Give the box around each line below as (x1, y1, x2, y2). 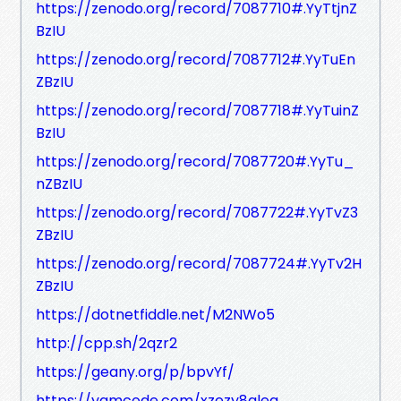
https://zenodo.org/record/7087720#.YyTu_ (36, 150, 354, 172)
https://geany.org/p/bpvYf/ (36, 361, 235, 382)
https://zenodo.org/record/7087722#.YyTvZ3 (36, 201, 358, 223)
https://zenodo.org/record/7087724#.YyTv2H (36, 252, 362, 274)
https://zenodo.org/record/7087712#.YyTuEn (36, 48, 355, 70)
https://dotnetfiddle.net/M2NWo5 (36, 303, 275, 325)
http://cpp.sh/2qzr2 (36, 332, 177, 354)
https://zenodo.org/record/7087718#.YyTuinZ (36, 99, 359, 121)
